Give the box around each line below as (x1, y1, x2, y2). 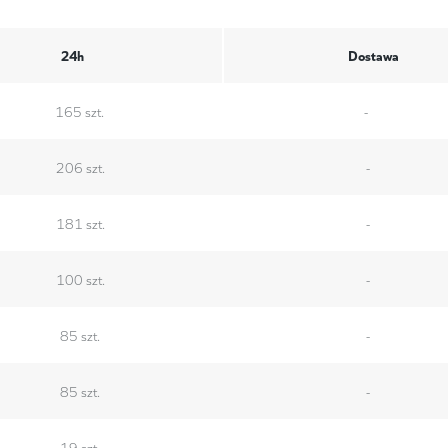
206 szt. (55, 156, 105, 177)
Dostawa (348, 45, 400, 65)
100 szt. (55, 268, 105, 289)
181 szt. (55, 212, 105, 233)
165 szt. (55, 100, 105, 121)
